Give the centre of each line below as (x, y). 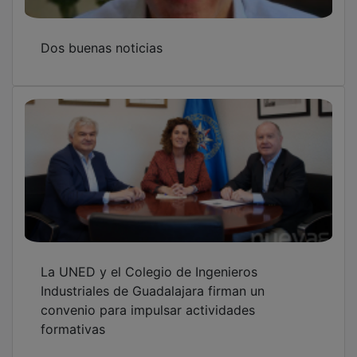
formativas (73, 318)
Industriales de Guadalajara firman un (153, 279)
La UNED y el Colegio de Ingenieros (149, 260)
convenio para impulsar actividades (148, 298)
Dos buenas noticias (102, 36)
